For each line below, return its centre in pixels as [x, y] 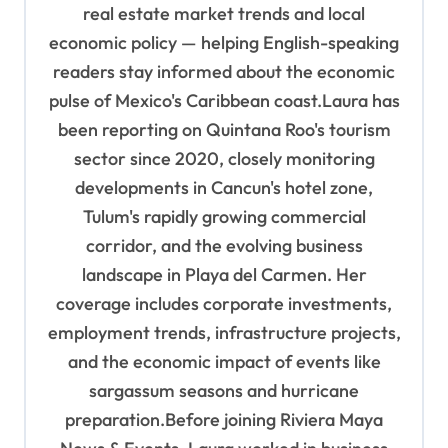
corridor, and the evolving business [224, 246]
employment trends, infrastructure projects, [224, 333]
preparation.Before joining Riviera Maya [224, 420]
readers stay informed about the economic [224, 72]
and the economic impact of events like [224, 362]
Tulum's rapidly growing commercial [224, 217]
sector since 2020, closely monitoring [224, 159]
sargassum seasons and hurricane [224, 391]
